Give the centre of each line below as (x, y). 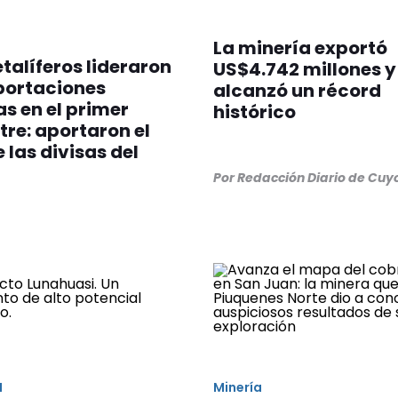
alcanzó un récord (297, 91)
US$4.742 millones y (304, 70)
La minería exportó (300, 48)
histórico (254, 112)
